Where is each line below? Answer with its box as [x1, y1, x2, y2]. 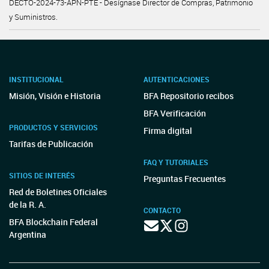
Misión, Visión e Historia [9, 90, 101, 101]
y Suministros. [9, 11, 58, 22]
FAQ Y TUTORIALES [144, 157, 208, 167]
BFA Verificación [144, 107, 206, 119]
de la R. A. [9, 199, 46, 210]
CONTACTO [144, 205, 181, 215]
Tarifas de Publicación [9, 138, 93, 150]
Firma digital [144, 125, 192, 136]
